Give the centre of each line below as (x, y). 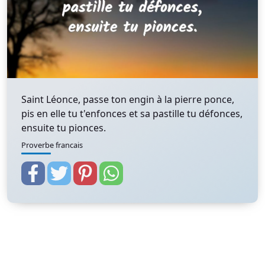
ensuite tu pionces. (64, 128)
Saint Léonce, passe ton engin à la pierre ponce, (128, 99)
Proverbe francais (52, 145)
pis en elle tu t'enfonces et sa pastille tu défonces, (132, 114)
